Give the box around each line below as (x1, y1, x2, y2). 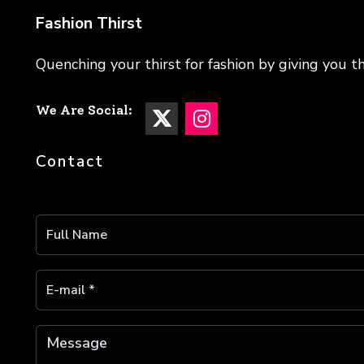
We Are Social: (36, 102, 132, 119)
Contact (36, 151, 104, 173)
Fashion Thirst (36, 13, 142, 35)
